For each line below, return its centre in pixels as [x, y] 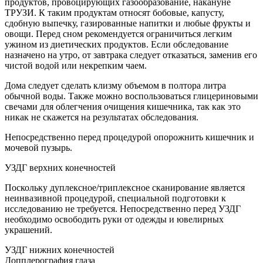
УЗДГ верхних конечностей [60, 167]
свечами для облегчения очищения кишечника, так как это [123, 106]
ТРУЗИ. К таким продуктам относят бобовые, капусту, [114, 12]
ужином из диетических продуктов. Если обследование [117, 44]
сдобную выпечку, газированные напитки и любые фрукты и [128, 23]
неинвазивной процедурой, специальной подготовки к [115, 198]
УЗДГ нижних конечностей [60, 249]
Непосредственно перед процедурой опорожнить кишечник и [129, 137]
